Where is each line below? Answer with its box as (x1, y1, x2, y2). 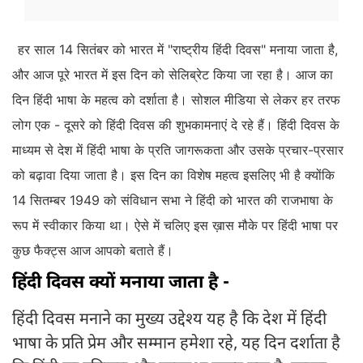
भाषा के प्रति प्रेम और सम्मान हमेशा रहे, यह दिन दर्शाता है (12, 334, 340, 356)
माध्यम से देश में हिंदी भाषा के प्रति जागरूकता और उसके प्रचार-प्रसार (12, 142, 344, 159)
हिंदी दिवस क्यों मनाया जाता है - (12, 271, 229, 296)
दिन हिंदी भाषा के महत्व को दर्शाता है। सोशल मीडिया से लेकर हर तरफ (12, 92, 340, 109)
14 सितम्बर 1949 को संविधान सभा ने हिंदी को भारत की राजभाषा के (12, 192, 333, 209)
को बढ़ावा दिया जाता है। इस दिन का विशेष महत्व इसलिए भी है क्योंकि (12, 167, 335, 184)
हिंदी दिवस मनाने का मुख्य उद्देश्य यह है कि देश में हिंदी (12, 310, 327, 331)
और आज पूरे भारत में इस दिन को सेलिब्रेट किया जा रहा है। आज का (12, 66, 333, 83)
